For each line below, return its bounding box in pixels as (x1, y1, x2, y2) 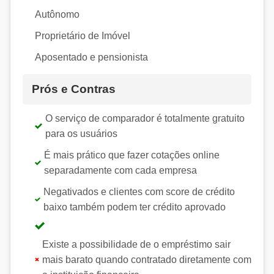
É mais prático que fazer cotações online (44, 149, 220, 160)
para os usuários (45, 128, 118, 139)
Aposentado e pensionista (35, 51, 148, 62)
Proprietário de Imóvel (35, 30, 130, 41)
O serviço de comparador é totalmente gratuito (45, 113, 245, 124)
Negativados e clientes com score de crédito (43, 186, 235, 197)
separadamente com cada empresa (44, 165, 198, 176)
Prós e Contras (32, 82, 116, 95)
